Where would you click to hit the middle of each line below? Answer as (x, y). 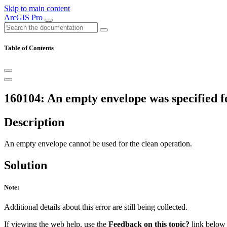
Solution (26, 165)
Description (34, 122)
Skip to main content (37, 8)
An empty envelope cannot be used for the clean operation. (98, 144)
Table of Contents (29, 48)
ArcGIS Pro (24, 17)
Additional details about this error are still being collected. (96, 207)
